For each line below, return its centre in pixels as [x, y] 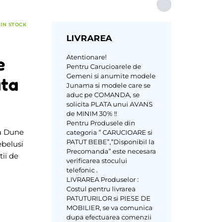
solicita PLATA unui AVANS [109, 104]
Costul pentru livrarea [101, 189]
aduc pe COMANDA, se [103, 94]
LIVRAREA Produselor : [102, 179]
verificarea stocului [97, 160]
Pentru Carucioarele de [104, 66]
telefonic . [82, 170]
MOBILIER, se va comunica [109, 207]
